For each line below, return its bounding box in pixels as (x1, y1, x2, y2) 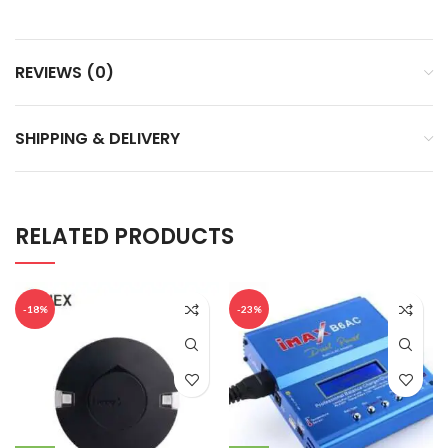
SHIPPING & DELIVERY (15, 127, 180, 151)
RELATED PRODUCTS (15, 221, 234, 253)
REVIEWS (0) (15, 61, 114, 85)
